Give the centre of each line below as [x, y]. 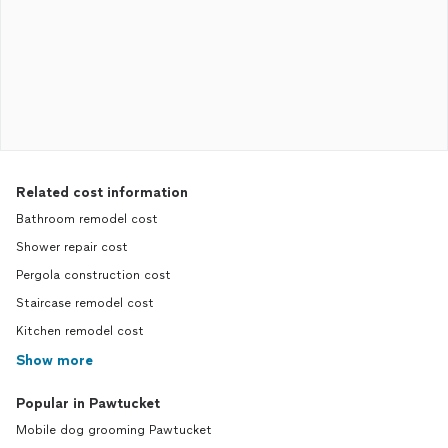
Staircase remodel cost [85, 303]
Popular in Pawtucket [88, 403]
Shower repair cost [72, 247]
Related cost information [102, 192]
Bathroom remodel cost [87, 219]
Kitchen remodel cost [80, 331]
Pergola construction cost [93, 275]
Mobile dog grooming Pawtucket [114, 430]
